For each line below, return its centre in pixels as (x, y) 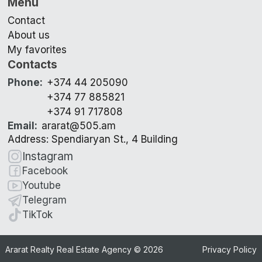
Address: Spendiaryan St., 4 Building (93, 139)
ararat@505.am (79, 125)
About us (29, 35)
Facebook (45, 170)
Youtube (42, 185)
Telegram (45, 200)
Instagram (48, 156)
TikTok (38, 214)
